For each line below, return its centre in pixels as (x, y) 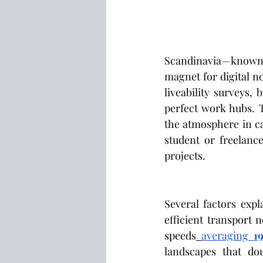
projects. (185, 156)
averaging (227, 236)
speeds (180, 236)
